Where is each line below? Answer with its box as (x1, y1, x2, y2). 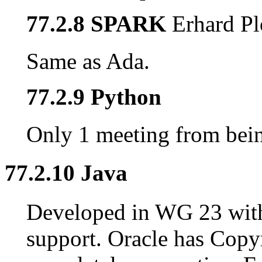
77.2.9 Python (26, 84, 162, 110)
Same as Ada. (26, 49, 150, 74)
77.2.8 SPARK (26, 11, 173, 37)
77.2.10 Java (5, 160, 127, 186)
